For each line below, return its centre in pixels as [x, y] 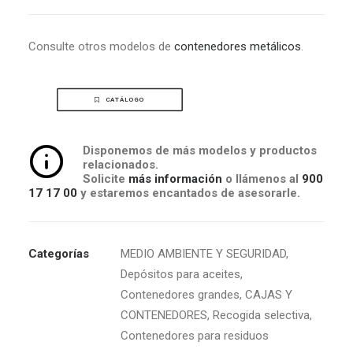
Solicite [104, 179]
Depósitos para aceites [180, 274]
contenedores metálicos [238, 46]
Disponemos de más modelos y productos [200, 150]
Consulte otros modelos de [101, 46]
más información [174, 179]
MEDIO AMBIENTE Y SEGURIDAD [203, 254]
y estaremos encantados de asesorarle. [189, 193]
